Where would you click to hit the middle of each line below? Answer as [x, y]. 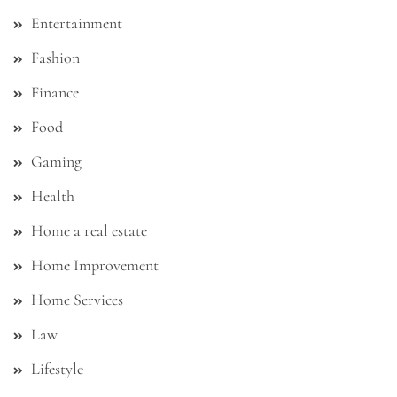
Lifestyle [57, 369]
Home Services [77, 300]
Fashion [55, 58]
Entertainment [77, 23]
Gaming [56, 162]
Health [53, 196]
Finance [55, 93]
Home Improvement [95, 265]
